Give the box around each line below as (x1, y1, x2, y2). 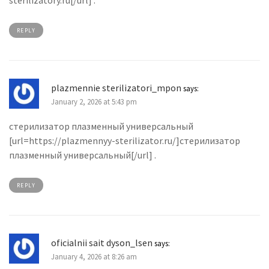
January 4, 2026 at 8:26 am (51, 252, 137, 262)
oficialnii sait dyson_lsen (51, 236, 153, 249)
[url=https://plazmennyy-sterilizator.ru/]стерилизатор (9, 134, 240, 147)
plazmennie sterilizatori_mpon (51, 81, 181, 94)
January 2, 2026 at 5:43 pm (51, 97, 137, 107)
